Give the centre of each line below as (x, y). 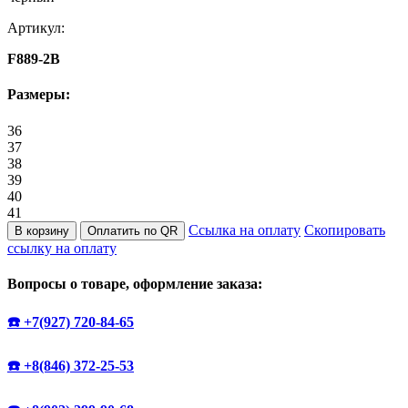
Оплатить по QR (133, 230)
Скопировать (345, 229)
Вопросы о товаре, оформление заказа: (135, 283)
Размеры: (39, 95)
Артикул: (36, 27)
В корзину (42, 230)
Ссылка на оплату (245, 229)
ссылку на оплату (62, 248)
